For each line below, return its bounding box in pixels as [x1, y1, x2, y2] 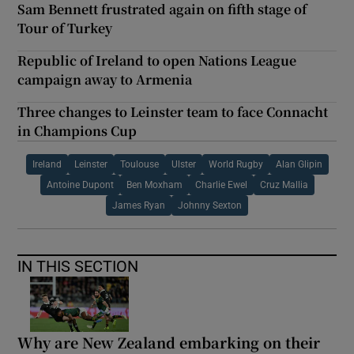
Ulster [171, 159, 196, 169]
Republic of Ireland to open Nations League [17, 51, 297, 70]
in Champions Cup [17, 121, 137, 140]
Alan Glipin [275, 159, 322, 169]
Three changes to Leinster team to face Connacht [17, 102, 329, 121]
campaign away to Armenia [17, 70, 193, 88]
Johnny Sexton [178, 200, 242, 210]
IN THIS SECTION [17, 258, 139, 274]
